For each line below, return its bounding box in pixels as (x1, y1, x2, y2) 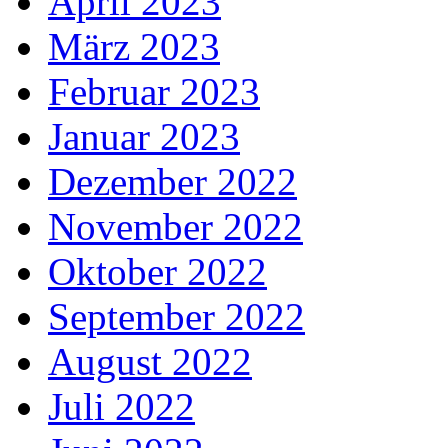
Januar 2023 (48, 115, 240, 159)
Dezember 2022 (48, 160, 297, 204)
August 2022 (48, 340, 252, 384)
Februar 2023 (48, 70, 260, 114)
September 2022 (48, 295, 305, 339)
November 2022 (48, 205, 303, 249)
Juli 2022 (48, 385, 195, 429)
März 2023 (48, 25, 220, 69)
